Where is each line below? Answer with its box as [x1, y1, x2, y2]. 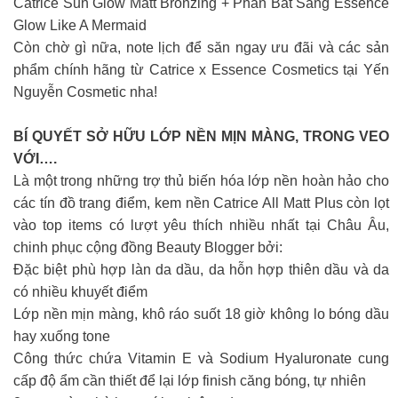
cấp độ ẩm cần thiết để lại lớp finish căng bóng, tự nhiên [13, 373, 366, 388]
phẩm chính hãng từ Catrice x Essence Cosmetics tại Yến [13, 62, 389, 77]
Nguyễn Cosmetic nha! [13, 84, 157, 99]
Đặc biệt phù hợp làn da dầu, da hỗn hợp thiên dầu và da [13, 262, 389, 277]
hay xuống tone [13, 329, 110, 344]
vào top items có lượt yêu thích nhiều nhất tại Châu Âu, [13, 218, 389, 233]
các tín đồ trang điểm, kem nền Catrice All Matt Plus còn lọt [13, 195, 389, 211]
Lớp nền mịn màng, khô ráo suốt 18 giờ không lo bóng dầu [13, 306, 389, 322]
